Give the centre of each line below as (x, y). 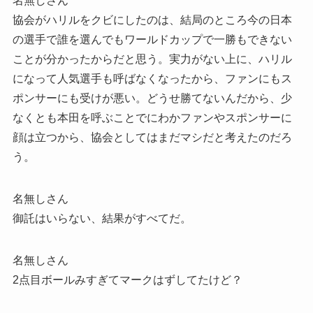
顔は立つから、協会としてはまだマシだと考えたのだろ (152, 137)
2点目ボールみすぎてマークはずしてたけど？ (127, 279)
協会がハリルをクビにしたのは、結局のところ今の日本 (152, 20)
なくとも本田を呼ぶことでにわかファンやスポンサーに (152, 117)
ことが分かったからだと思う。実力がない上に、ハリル (152, 59)
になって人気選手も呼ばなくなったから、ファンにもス (152, 78)
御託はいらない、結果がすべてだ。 (102, 218)
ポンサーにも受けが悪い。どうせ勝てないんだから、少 (152, 98)
